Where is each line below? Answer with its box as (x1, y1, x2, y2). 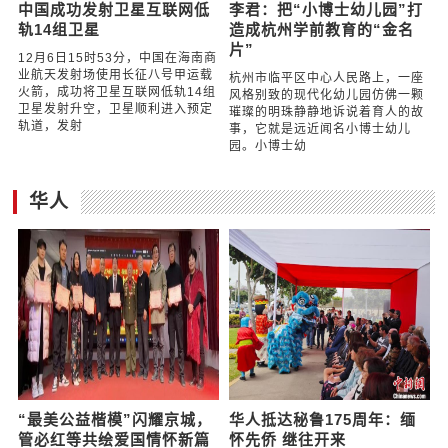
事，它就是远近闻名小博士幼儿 (228, 121, 411, 136)
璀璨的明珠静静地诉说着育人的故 (228, 104, 424, 119)
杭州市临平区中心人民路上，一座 (228, 70, 424, 85)
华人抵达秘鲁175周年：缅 (228, 410, 416, 428)
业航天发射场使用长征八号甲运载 (18, 67, 214, 82)
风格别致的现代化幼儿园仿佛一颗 (228, 87, 424, 102)
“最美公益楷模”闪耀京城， (18, 410, 213, 428)
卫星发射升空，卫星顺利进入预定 (18, 101, 214, 116)
